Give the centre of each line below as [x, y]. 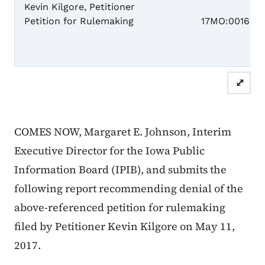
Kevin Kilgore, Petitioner [80, 7]
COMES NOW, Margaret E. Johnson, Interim [123, 132]
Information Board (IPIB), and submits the [120, 170]
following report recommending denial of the [129, 189]
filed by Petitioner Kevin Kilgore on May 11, [125, 227]
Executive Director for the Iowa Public [109, 151]
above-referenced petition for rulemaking [120, 208]
